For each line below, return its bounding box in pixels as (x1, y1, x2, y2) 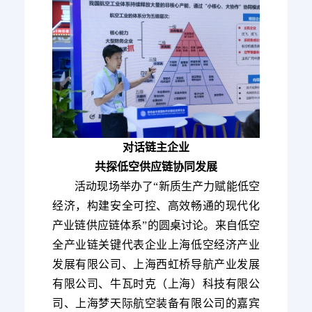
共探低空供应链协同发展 (95, 161, 217, 173)
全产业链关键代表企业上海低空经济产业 (52, 239, 260, 251)
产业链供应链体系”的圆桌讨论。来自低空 (52, 219, 260, 232)
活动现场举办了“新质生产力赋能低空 (75, 180, 260, 193)
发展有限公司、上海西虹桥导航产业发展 (52, 258, 260, 271)
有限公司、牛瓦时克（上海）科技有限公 (52, 278, 260, 290)
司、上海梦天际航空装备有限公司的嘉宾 (52, 297, 260, 310)
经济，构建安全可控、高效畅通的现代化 (52, 200, 260, 212)
